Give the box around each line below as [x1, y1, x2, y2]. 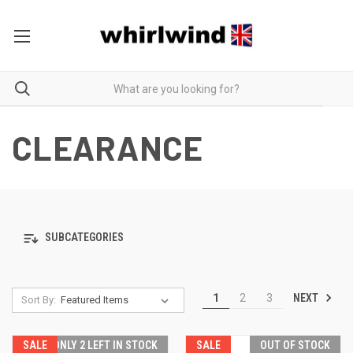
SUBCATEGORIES [43, 231, 124, 244]
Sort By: [20, 294, 56, 306]
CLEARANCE [12, 128, 203, 167]
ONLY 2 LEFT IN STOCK [52, 339, 158, 351]
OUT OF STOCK [260, 339, 330, 351]
